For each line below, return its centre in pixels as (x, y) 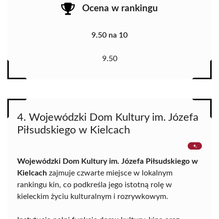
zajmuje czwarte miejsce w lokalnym (110, 173)
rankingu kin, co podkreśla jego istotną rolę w (95, 185)
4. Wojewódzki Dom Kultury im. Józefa (108, 118)
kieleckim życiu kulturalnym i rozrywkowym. (93, 197)
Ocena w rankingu (120, 8)
